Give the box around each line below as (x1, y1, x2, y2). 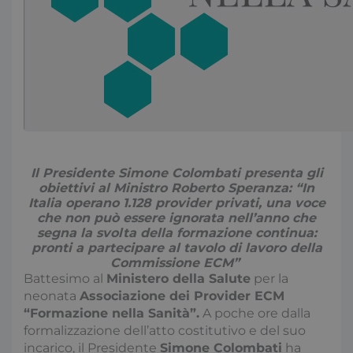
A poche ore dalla (199, 306, 310, 321)
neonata (24, 288, 80, 303)
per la (251, 271, 288, 286)
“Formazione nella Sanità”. (24, 306, 199, 321)
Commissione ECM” (110, 255, 243, 270)
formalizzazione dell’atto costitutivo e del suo (24, 323, 306, 338)
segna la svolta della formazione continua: (36, 225, 317, 240)
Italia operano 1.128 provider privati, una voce (28, 195, 325, 210)
